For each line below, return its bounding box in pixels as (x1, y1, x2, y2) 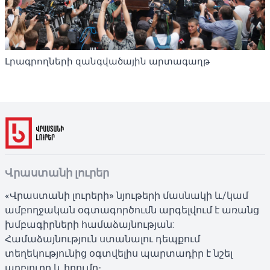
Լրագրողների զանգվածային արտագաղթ (5, 55, 210, 67)
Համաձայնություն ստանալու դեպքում (5, 233, 200, 245)
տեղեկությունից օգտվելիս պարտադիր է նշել (5, 248, 233, 259)
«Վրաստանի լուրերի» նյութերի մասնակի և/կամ (5, 190, 248, 201)
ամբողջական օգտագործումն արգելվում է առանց (5, 204, 259, 216)
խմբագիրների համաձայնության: (5, 219, 174, 230)
